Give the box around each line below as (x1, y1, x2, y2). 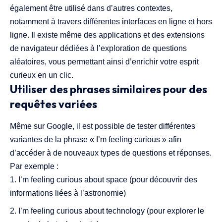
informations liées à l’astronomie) (10, 189, 126, 198)
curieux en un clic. (10, 70, 73, 79)
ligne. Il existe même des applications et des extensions (10, 30, 205, 39)
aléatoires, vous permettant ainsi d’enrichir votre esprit (10, 57, 199, 66)
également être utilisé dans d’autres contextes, (10, 3, 172, 12)
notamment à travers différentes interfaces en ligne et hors (10, 17, 212, 26)
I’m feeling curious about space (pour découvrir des (18, 175, 197, 184)
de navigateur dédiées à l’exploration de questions (10, 44, 187, 53)
